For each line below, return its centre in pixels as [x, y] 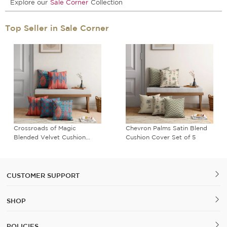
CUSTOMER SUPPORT [43, 175]
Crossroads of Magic [45, 128]
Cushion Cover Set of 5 [161, 137]
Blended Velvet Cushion [50, 137]
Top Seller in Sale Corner [57, 28]
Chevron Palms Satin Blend [166, 128]
